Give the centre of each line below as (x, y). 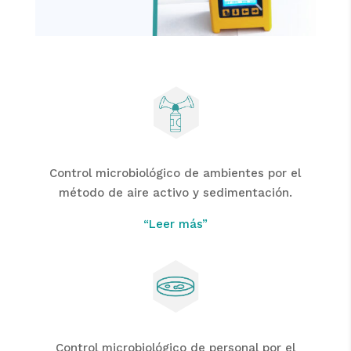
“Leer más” (175, 224)
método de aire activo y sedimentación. (175, 192)
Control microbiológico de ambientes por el (175, 173)
